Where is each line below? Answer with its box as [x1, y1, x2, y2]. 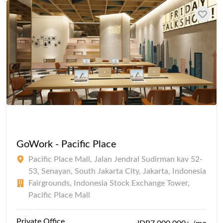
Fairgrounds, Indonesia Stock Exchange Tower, [28, 179, 190, 187]
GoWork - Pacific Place [16, 139, 116, 149]
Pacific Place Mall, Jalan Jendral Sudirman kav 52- [28, 155, 203, 163]
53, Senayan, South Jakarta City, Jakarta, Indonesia [28, 167, 206, 175]
